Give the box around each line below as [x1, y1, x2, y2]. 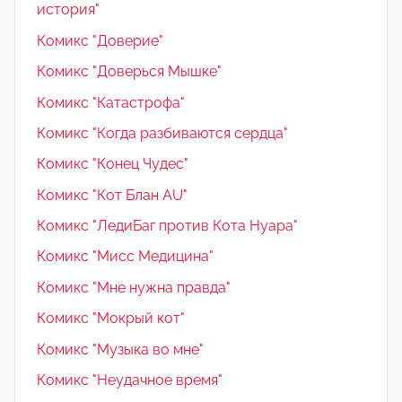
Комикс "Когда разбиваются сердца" [37, 124, 288, 142]
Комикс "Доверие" [37, 31, 163, 49]
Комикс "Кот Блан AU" [37, 186, 188, 204]
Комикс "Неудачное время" [37, 371, 223, 389]
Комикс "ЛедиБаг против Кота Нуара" [37, 217, 298, 235]
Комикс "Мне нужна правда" [37, 278, 231, 296]
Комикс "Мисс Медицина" [37, 248, 214, 266]
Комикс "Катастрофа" [37, 93, 185, 111]
